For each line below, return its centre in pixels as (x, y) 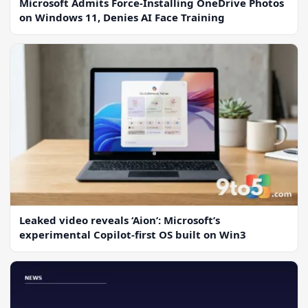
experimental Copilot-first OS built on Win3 (133, 235)
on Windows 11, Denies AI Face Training (122, 18)
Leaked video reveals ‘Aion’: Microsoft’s (120, 220)
